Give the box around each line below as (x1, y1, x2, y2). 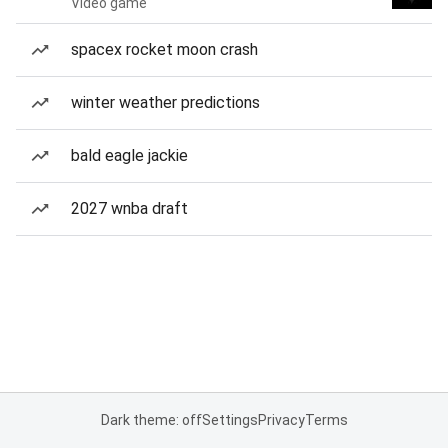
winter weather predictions (71, 93, 260, 112)
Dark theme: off (100, 412, 202, 428)
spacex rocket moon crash (71, 40, 258, 59)
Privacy (257, 412, 305, 428)
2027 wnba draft (71, 199, 188, 218)
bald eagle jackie (71, 146, 188, 165)
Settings (201, 412, 258, 428)
